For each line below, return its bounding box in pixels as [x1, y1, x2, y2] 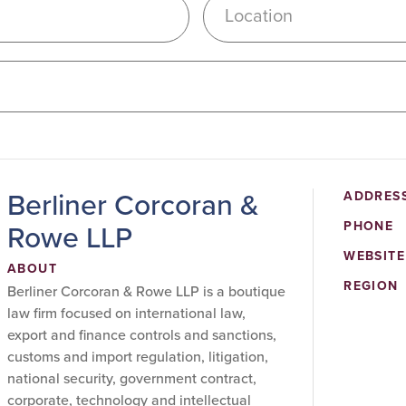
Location [225, 2, 293, 29]
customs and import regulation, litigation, [7, 346, 268, 367]
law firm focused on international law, [7, 303, 246, 324]
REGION [343, 276, 399, 295]
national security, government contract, [7, 368, 256, 389]
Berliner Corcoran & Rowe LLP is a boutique [7, 281, 285, 302]
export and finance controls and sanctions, [7, 324, 276, 345]
